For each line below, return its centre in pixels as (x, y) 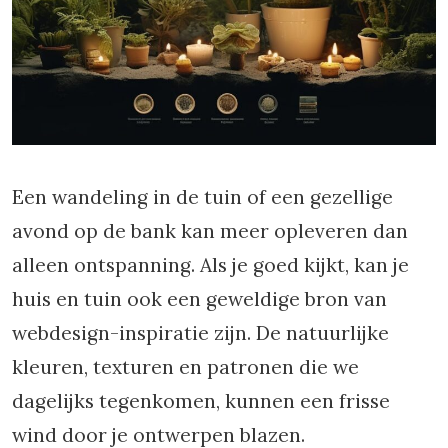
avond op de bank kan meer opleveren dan (210, 231)
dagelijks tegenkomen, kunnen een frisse (201, 401)
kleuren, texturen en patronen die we (185, 367)
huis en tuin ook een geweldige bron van (199, 299)
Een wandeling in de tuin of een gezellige (202, 197)
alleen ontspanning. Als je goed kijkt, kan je (210, 265)
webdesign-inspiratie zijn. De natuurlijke (200, 333)
